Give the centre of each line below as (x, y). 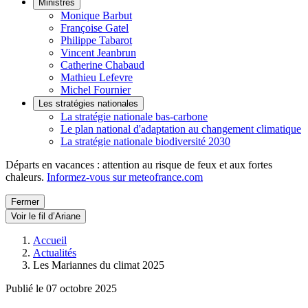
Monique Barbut (96, 15)
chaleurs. (26, 177)
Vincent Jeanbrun (98, 53)
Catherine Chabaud (102, 65)
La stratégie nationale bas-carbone (134, 117)
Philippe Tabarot (96, 40)
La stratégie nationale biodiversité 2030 (145, 141)
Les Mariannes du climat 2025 (99, 265)
